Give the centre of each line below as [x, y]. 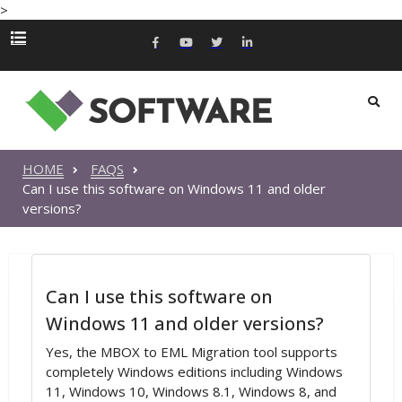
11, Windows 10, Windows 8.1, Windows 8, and [191, 391]
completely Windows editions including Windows [194, 371]
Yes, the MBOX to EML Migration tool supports [192, 351]
